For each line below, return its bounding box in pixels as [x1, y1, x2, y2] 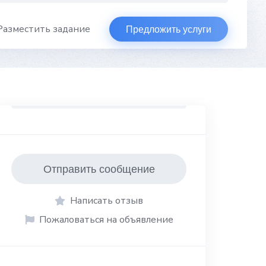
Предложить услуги [126, 23, 211, 35]
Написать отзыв [70, 194, 144, 207]
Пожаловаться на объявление [39, 213, 173, 226]
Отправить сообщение [43, 161, 155, 176]
